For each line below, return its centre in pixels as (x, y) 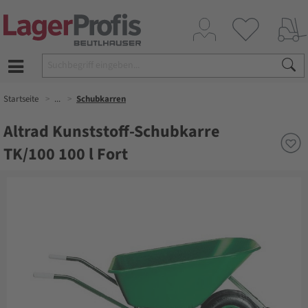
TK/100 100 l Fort (66, 154)
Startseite (21, 99)
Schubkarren (101, 99)
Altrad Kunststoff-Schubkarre (111, 132)
